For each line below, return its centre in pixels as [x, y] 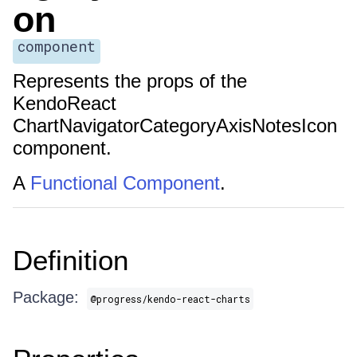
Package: [46, 297]
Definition [71, 260]
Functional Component [125, 183]
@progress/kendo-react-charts [170, 299]
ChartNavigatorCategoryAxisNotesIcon [175, 126]
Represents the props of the [130, 81]
